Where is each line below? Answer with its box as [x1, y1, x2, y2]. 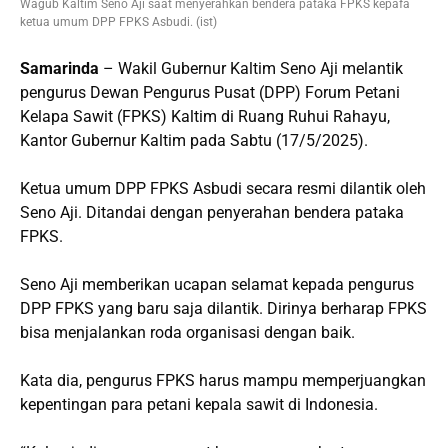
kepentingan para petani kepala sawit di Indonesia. [20, 394, 378, 414]
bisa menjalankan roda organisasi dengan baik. [20, 322, 355, 342]
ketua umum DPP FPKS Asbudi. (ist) [20, 14, 217, 29]
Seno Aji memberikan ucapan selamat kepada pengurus [20, 274, 414, 294]
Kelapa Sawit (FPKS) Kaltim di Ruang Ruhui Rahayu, [20, 106, 390, 126]
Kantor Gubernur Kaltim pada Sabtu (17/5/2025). [20, 130, 368, 150]
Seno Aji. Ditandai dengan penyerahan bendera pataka [20, 202, 404, 222]
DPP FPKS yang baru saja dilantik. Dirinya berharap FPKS [20, 298, 427, 318]
